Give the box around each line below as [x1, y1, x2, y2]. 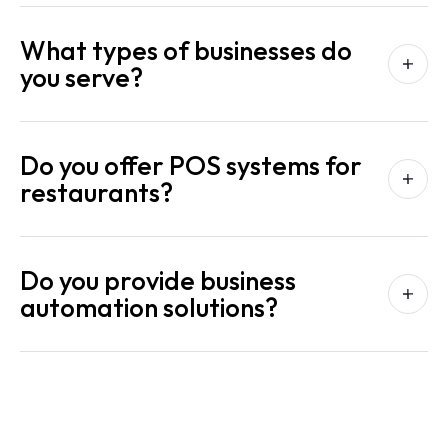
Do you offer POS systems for [20, 149, 362, 183]
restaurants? [20, 176, 173, 210]
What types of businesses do [20, 34, 352, 68]
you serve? [20, 61, 143, 95]
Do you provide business [20, 264, 296, 298]
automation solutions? [20, 291, 278, 325]
